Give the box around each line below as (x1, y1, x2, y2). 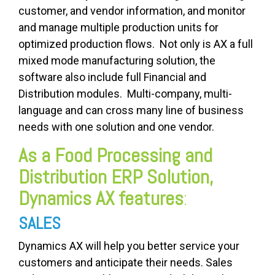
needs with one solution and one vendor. (18, 120, 217, 134)
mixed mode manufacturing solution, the (18, 54, 215, 68)
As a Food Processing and (18, 143, 212, 168)
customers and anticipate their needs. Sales (18, 256, 233, 269)
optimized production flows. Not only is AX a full (18, 37, 253, 51)
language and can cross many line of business (18, 104, 244, 117)
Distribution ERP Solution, (18, 165, 214, 190)
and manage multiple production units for (18, 21, 219, 34)
